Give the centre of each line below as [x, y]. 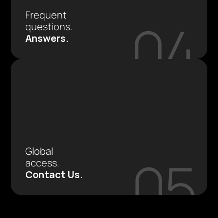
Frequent [46, 15]
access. [43, 163]
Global [39, 151]
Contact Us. [54, 174]
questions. [50, 27]
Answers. [47, 38]
